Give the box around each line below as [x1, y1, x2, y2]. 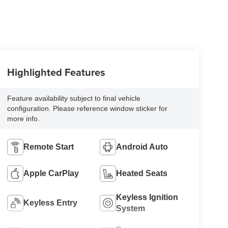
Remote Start [23, 142, 74, 152]
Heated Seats [116, 169, 168, 178]
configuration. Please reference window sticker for [7, 104, 167, 113]
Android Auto [116, 142, 168, 152]
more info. [7, 115, 40, 123]
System [116, 204, 146, 213]
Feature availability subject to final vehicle [7, 94, 140, 103]
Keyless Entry [23, 198, 77, 208]
